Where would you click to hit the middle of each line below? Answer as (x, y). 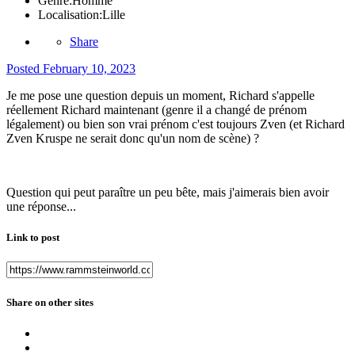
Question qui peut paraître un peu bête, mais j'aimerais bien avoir (168, 193)
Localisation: (70, 15)
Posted (25, 69)
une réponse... (41, 207)
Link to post (33, 238)
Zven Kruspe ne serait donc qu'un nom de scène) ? (133, 139)
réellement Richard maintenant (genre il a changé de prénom (157, 110)
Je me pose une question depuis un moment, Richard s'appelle (160, 96)
